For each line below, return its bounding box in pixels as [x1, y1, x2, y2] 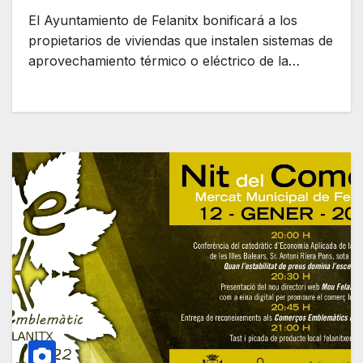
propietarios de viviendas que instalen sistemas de [28, 32, 333, 49]
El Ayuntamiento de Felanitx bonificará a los [28, 12, 297, 29]
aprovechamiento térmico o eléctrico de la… [28, 53, 300, 70]
